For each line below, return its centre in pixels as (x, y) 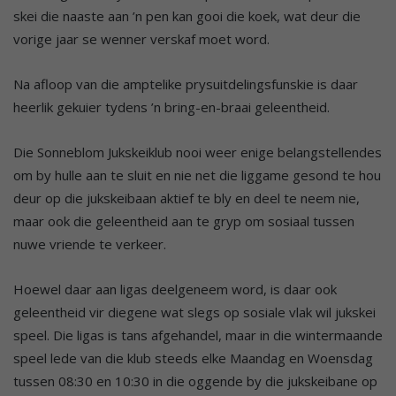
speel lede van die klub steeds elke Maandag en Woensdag (193, 358)
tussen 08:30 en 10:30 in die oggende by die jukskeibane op (195, 381)
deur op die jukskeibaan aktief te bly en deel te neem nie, (187, 198)
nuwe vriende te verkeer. (90, 244)
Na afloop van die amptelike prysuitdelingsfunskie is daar (186, 84)
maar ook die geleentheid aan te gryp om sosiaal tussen (184, 221)
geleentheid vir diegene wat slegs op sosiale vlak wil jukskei (194, 312)
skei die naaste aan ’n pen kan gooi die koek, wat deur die (187, 16)
